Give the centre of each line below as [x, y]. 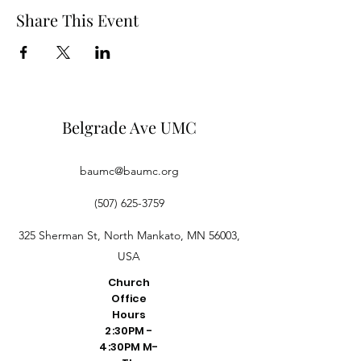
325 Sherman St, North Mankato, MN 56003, [129, 235]
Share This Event [77, 20]
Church [129, 282]
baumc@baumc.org [129, 171]
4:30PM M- [129, 347]
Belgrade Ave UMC [129, 127]
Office [129, 299]
